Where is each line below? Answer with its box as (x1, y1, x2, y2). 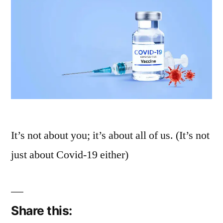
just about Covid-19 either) (11, 148, 128, 162)
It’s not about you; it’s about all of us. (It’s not (11, 128, 210, 143)
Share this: (11, 203, 72, 219)
